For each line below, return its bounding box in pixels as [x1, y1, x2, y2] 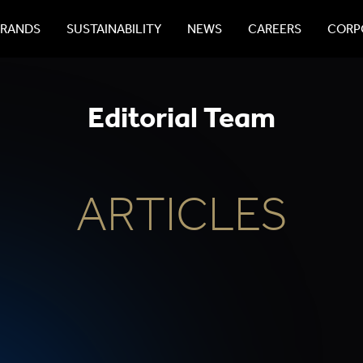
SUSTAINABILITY [66, 20, 161, 36]
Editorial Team [88, 100, 275, 135]
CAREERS [247, 20, 301, 36]
